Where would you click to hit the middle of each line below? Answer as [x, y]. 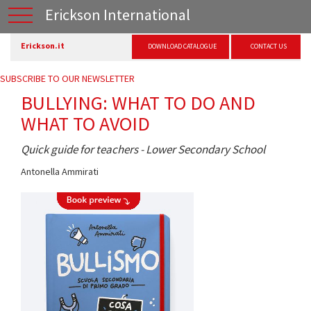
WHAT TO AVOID [85, 124]
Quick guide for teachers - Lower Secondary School [143, 149]
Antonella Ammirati [60, 171]
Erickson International [118, 15]
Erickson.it [43, 45]
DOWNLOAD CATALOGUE [182, 46]
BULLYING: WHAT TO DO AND [138, 103]
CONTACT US [269, 46]
